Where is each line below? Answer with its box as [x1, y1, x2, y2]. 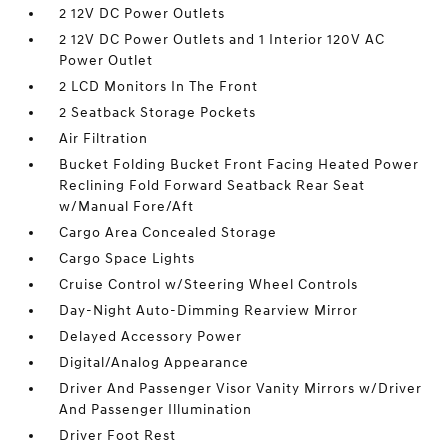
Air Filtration [59, 129, 149, 147]
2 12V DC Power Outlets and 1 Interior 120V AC [59, 30, 386, 48]
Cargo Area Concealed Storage [59, 223, 278, 241]
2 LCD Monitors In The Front [59, 77, 259, 95]
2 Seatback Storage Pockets [59, 103, 257, 121]
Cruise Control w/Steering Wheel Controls [59, 275, 359, 293]
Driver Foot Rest [59, 426, 177, 444]
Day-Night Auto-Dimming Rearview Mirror [59, 301, 359, 319]
